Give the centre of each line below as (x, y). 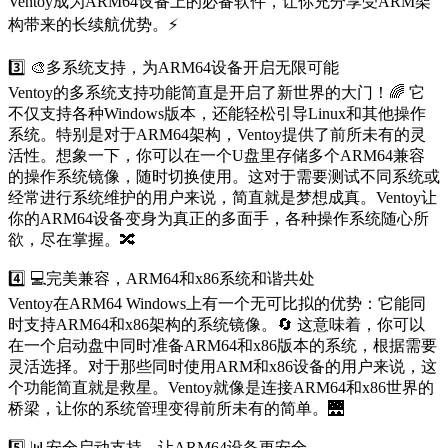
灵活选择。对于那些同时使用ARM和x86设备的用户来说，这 (222, 367)
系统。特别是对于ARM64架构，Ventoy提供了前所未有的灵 (217, 135)
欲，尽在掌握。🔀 (72, 240)
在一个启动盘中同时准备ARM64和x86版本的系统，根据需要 (222, 346)
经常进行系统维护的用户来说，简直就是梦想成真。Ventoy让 (222, 198)
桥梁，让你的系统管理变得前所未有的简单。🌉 (176, 409)
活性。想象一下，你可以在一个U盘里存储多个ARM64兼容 (216, 156)
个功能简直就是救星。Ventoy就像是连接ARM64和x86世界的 (221, 388)
